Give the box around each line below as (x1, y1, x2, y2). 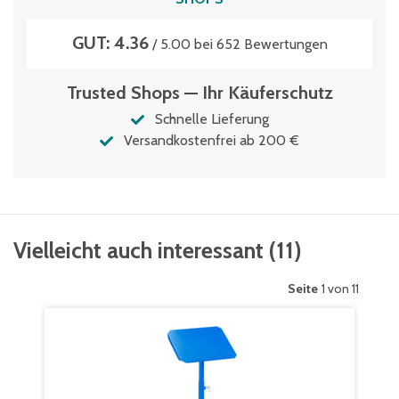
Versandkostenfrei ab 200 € (124, 132, 299, 149)
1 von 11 (322, 281, 359, 297)
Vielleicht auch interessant (13, 237, 264, 264)
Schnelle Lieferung (154, 110, 269, 127)
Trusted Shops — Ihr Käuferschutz (66, 82, 333, 103)
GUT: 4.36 (71, 32, 149, 53)
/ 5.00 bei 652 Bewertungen (148, 36, 328, 53)
